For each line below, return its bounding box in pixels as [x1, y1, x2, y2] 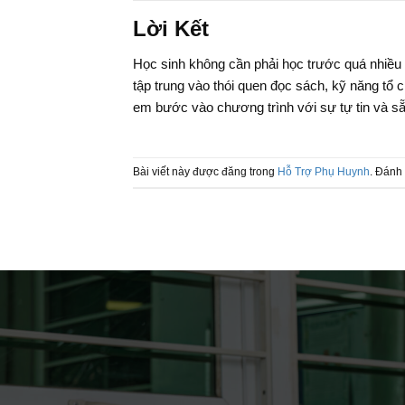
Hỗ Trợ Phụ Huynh [278, 165, 370, 178]
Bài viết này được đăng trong [133, 165, 278, 178]
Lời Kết [133, 16, 209, 42]
